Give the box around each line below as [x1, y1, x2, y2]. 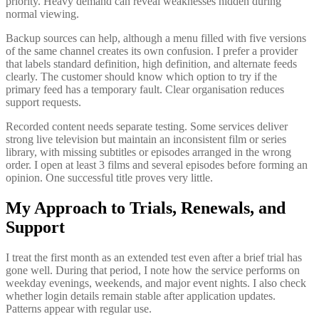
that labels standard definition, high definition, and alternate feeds [6, 57, 297, 70]
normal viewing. [6, 7, 79, 20]
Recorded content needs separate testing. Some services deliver [6, 120, 288, 132]
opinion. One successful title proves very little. [6, 171, 213, 184]
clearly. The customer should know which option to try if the [6, 70, 277, 83]
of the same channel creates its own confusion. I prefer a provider [6, 44, 298, 57]
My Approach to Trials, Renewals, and [6, 198, 286, 217]
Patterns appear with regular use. [6, 302, 152, 315]
